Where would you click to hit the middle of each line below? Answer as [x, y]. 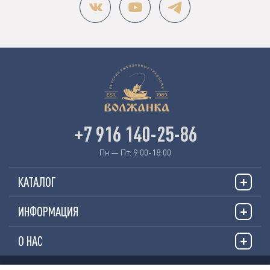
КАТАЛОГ [37, 182]
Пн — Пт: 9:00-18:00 [135, 152]
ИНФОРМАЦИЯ [48, 211]
